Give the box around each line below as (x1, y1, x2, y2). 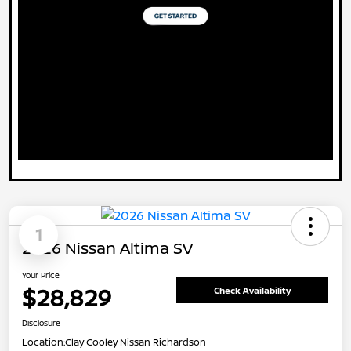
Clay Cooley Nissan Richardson (65, 335, 206, 349)
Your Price (22, 270, 60, 281)
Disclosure (22, 317, 60, 329)
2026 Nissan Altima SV (22, 237, 193, 259)
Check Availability (214, 284, 291, 296)
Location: (22, 335, 65, 349)
